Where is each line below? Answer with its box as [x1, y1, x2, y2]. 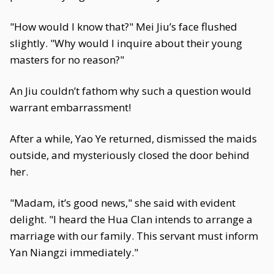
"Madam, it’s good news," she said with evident [10, 196, 235, 210]
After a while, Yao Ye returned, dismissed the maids [10, 131, 257, 146]
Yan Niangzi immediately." [10, 245, 138, 259]
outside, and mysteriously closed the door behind [10, 148, 250, 162]
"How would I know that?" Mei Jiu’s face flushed [10, 20, 237, 34]
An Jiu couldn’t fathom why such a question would [10, 84, 251, 98]
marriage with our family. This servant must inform [10, 229, 258, 243]
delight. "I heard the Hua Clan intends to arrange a [10, 212, 253, 226]
